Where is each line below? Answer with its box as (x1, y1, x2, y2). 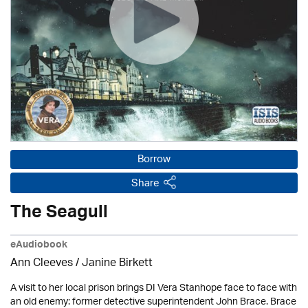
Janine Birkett (82, 252, 153, 275)
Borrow (137, 149, 170, 170)
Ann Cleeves (10, 252, 73, 275)
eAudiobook (10, 236, 67, 256)
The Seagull (10, 197, 108, 232)
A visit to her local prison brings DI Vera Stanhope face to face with (10, 278, 297, 299)
